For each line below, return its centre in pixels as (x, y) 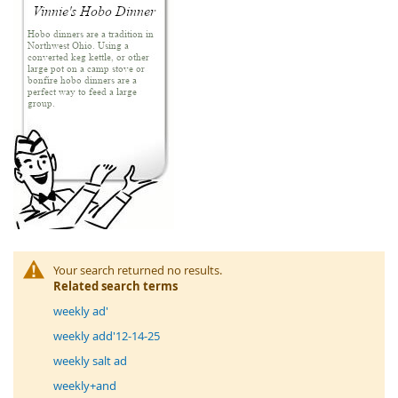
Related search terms (115, 286)
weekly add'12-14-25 (107, 335)
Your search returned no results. (138, 270)
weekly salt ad (90, 360)
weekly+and (85, 385)
